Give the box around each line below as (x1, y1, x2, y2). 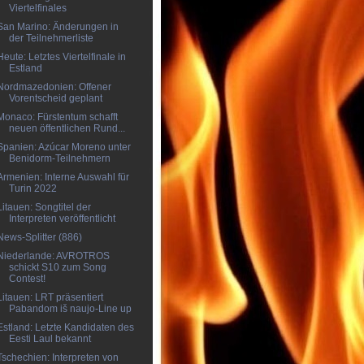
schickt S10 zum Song (8, 262, 106, 273)
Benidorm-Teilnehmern (8, 153, 110, 164)
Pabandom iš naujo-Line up (8, 303, 132, 314)
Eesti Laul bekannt (8, 333, 91, 344)
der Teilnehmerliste (8, 32, 93, 44)
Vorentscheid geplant (8, 93, 102, 104)
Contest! (8, 273, 45, 284)
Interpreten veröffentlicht (8, 213, 115, 224)
